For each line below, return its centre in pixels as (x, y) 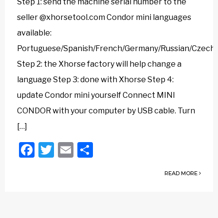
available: (34, 33)
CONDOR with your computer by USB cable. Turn (106, 111)
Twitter (80, 150)
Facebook (69, 150)
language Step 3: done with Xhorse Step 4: (95, 80)
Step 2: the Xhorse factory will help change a (99, 64)
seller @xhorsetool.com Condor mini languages (104, 17)
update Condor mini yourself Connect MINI (96, 95)
